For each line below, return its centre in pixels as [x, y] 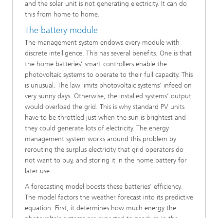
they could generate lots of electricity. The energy [97, 128]
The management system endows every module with [102, 43]
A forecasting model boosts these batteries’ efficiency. [103, 187]
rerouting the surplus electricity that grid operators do [104, 150]
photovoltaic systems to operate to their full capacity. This [109, 75]
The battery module [61, 30]
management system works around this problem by [100, 139]
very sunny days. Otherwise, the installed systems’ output [108, 96]
